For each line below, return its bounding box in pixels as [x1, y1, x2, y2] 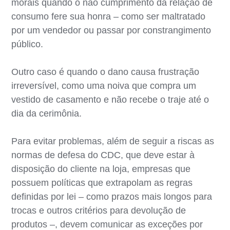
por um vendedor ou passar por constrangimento [11, 25, 212, 35]
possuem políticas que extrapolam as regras [11, 177, 193, 188]
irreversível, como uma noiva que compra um [11, 80, 197, 91]
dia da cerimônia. [11, 108, 82, 119]
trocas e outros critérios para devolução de [11, 205, 186, 216]
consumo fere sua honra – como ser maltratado [11, 11, 206, 22]
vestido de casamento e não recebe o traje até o [11, 94, 209, 105]
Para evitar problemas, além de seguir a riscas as [11, 136, 215, 146]
